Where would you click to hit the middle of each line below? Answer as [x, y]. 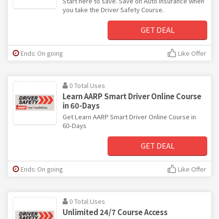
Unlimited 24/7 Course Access [115, 212]
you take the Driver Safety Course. [113, 9]
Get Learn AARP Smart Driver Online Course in [129, 116]
